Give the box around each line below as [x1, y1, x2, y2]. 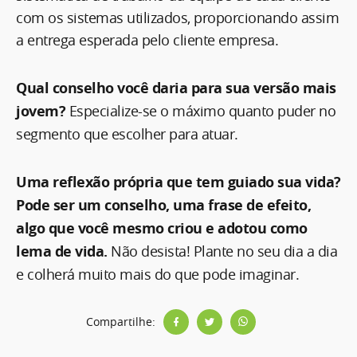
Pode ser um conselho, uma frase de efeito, [16, 194, 311, 215]
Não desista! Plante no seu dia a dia [107, 241, 337, 261]
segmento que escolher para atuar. [16, 124, 238, 143]
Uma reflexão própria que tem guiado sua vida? [16, 171, 341, 192]
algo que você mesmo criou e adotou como [16, 218, 308, 238]
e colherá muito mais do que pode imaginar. [16, 264, 299, 284]
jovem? [16, 100, 65, 121]
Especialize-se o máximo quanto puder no [65, 100, 335, 120]
